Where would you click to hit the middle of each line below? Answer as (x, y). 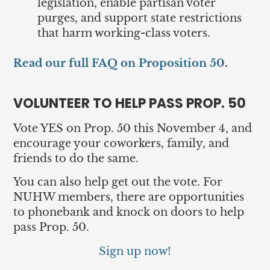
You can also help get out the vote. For (118, 182)
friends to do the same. (76, 158)
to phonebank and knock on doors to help (129, 212)
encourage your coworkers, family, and (121, 143)
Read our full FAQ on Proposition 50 (119, 64)
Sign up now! (135, 251)
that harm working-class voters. (124, 33)
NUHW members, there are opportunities (129, 197)
